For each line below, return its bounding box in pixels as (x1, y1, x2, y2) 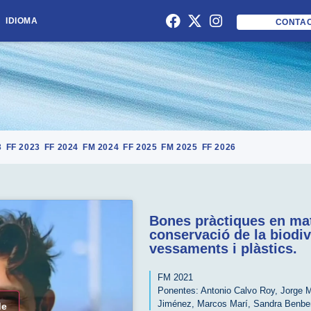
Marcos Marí (197, 298, 248, 309)
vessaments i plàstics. (149, 240, 297, 256)
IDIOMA (6, 16, 38, 26)
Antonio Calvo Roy (201, 285, 275, 296)
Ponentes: (158, 285, 199, 296)
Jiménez (158, 298, 192, 309)
